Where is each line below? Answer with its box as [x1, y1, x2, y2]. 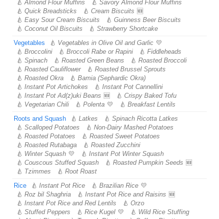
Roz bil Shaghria [24, 191, 71, 198]
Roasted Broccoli [138, 57, 187, 64]
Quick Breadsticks [24, 7, 77, 15]
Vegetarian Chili [24, 101, 69, 108]
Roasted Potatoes [24, 132, 75, 140]
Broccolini [24, 48, 52, 55]
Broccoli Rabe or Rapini [66, 48, 133, 55]
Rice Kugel [85, 208, 115, 216]
